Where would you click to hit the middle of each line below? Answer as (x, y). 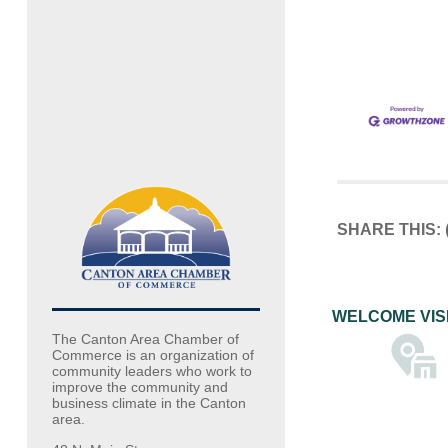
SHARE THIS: (388, 230)
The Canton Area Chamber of (145, 339)
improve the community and (139, 387)
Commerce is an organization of (152, 355)
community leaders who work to (151, 371)
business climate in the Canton (148, 403)
